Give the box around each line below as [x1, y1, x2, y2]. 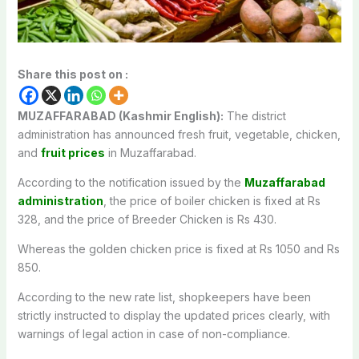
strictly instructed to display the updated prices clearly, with [17, 308, 330, 322]
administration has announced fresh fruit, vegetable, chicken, [17, 127, 341, 141]
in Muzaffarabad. [104, 145, 196, 159]
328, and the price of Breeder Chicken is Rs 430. [17, 212, 276, 226]
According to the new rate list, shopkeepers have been [17, 289, 311, 304]
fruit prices [40, 145, 105, 159]
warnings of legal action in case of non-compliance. [17, 326, 290, 341]
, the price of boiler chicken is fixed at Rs [103, 193, 321, 208]
